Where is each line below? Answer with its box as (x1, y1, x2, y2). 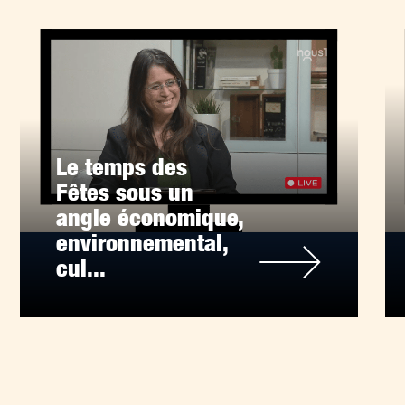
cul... (56, 254, 107, 282)
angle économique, (56, 203, 244, 231)
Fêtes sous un (56, 178, 194, 206)
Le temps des (56, 153, 188, 181)
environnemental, (56, 229, 229, 257)
